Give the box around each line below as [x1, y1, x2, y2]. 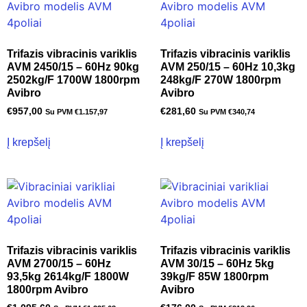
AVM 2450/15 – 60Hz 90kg [7, 61, 139, 73]
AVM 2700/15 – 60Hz [7, 258, 111, 270]
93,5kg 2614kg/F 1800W [7, 271, 129, 283]
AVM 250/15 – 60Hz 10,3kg [160, 61, 295, 73]
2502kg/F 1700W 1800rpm [7, 74, 140, 86]
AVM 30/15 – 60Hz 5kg [160, 258, 274, 270]
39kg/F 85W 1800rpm [160, 271, 269, 283]
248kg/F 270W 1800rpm [160, 74, 281, 86]
